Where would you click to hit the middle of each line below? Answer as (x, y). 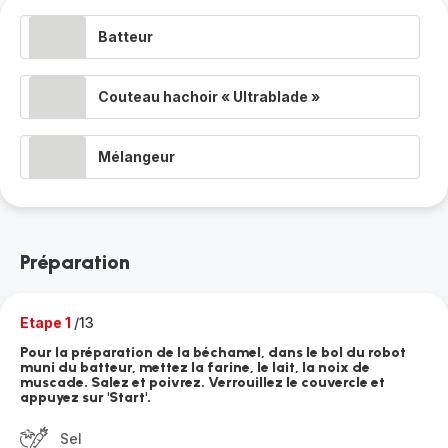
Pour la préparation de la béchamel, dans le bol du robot (213, 352)
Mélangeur (136, 156)
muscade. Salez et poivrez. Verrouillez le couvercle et (202, 382)
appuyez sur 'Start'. (85, 397)
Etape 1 (47, 322)
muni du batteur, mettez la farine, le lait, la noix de (195, 367)
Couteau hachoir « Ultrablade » (209, 96)
